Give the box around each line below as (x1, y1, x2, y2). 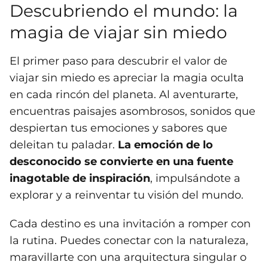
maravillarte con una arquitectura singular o (10, 251, 246, 264)
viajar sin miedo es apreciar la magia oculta (10, 71, 244, 85)
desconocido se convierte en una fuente (10, 155, 233, 169)
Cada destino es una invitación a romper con (10, 217, 251, 231)
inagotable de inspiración (10, 172, 150, 185)
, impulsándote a (150, 172, 240, 185)
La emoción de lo (118, 138, 213, 152)
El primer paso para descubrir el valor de (10, 54, 227, 68)
